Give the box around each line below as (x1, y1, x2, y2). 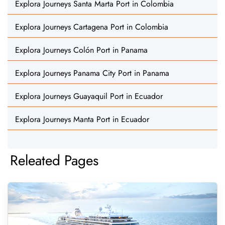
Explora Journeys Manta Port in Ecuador (15, 114, 149, 125)
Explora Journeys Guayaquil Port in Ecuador (15, 90, 163, 102)
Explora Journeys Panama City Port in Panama (15, 67, 169, 79)
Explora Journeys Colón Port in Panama (15, 44, 148, 56)
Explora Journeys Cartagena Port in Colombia (15, 21, 168, 33)
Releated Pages (10, 150, 98, 171)
